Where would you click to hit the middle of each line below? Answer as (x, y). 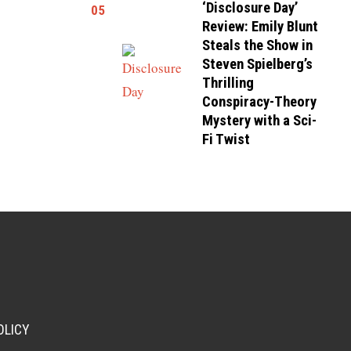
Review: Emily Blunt (261, 27)
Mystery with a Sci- (260, 121)
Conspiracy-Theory (260, 102)
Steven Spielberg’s (258, 64)
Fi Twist (226, 139)
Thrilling (228, 83)
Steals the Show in (258, 45)
